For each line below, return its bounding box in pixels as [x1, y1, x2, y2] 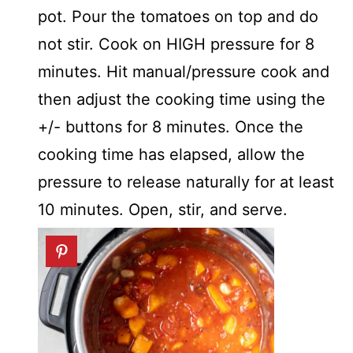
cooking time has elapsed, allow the [38, 145, 305, 165]
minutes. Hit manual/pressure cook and [38, 62, 329, 82]
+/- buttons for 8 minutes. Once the [38, 117, 303, 137]
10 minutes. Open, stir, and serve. [38, 200, 288, 220]
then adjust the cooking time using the [38, 90, 325, 110]
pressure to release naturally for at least [38, 173, 334, 192]
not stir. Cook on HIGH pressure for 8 [38, 35, 314, 54]
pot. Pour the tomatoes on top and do [38, 7, 318, 27]
